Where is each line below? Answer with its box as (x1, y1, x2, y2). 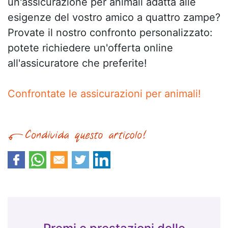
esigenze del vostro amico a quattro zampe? (8, 11, 220, 23)
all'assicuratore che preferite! (8, 57, 147, 69)
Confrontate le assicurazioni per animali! (8, 88, 201, 100)
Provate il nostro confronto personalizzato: (8, 26, 213, 39)
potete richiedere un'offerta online (8, 42, 173, 54)
